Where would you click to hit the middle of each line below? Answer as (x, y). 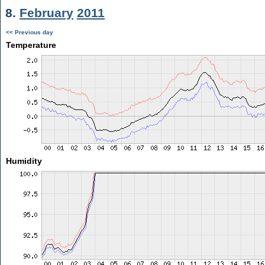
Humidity (24, 161)
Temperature (31, 45)
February (46, 13)
